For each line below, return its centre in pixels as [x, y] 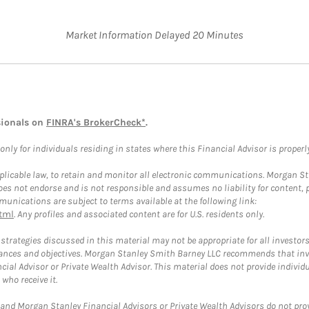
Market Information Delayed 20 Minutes [154, 35]
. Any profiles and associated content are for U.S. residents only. [139, 214]
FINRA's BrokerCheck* [96, 122]
